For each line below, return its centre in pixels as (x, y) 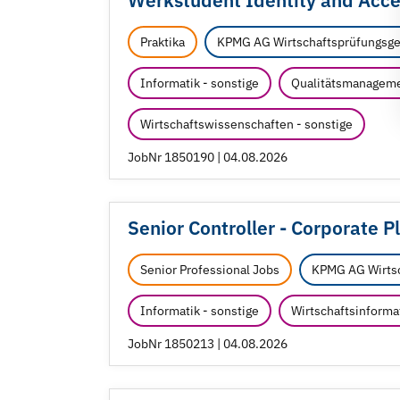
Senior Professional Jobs (210, 270)
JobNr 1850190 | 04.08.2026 (208, 158)
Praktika (162, 42)
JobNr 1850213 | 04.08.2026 (208, 344)
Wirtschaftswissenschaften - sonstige (246, 125)
